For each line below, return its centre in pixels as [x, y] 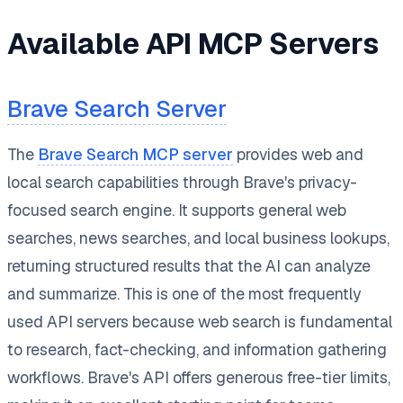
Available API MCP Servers [193, 43]
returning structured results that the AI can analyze [189, 265]
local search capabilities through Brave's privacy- [182, 182]
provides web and [298, 154]
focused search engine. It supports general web [177, 210]
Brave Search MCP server [135, 154]
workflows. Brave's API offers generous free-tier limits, [199, 377]
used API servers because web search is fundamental [200, 321]
